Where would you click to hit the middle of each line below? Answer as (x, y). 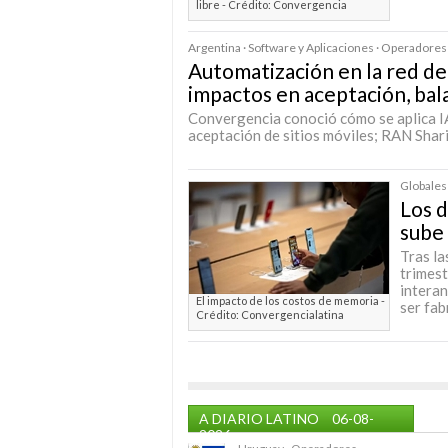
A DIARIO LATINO (260, 418)
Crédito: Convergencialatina (270, 314)
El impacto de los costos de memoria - (290, 300)
